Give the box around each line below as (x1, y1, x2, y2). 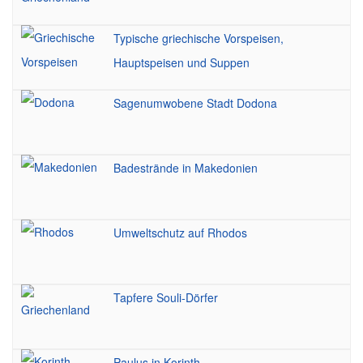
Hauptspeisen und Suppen (113, 54, 250, 70)
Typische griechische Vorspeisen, (113, 30, 284, 46)
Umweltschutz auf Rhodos (113, 224, 247, 241)
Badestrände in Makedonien (113, 160, 258, 176)
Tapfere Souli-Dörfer (113, 289, 218, 305)
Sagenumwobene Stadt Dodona (113, 95, 277, 111)
